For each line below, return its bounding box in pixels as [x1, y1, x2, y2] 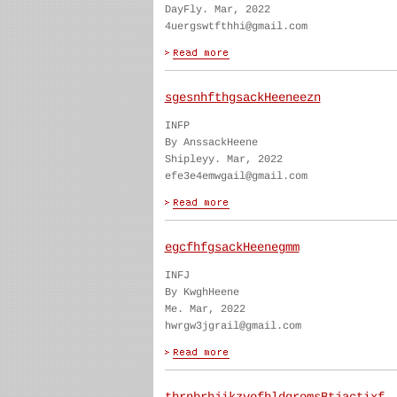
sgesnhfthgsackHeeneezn [164, 90, 321, 105]
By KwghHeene [164, 286, 239, 299]
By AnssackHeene [164, 136, 258, 149]
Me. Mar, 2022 [164, 303, 245, 315]
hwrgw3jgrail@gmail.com [164, 320, 301, 332]
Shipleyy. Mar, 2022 [164, 153, 283, 166]
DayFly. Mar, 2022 [164, 4, 270, 16]
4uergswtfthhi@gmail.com [164, 20, 307, 33]
